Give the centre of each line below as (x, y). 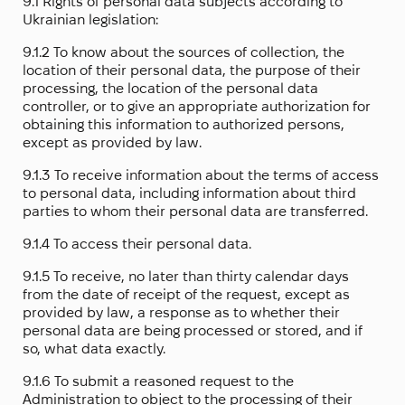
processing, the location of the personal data (170, 89)
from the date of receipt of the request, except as (186, 295)
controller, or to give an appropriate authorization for (197, 107)
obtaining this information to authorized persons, (184, 125)
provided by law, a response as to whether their (181, 313)
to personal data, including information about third (189, 193)
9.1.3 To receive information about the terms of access (201, 175)
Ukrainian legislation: (90, 20)
